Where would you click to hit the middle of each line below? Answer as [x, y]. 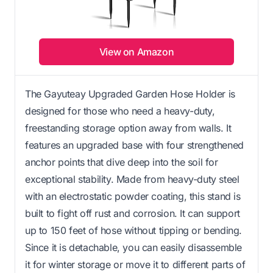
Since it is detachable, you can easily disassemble [134, 247]
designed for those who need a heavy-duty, [120, 111]
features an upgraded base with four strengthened [134, 145]
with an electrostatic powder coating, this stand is [133, 196]
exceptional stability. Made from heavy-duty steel [132, 179]
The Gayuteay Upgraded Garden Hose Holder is [130, 94]
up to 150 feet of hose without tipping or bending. [134, 230]
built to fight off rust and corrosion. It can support [133, 213]
